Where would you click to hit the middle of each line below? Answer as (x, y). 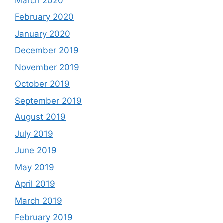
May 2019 (35, 167)
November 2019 (47, 67)
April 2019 (35, 184)
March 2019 (39, 200)
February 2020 (44, 17)
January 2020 (43, 34)
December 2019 (47, 51)
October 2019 (42, 84)
